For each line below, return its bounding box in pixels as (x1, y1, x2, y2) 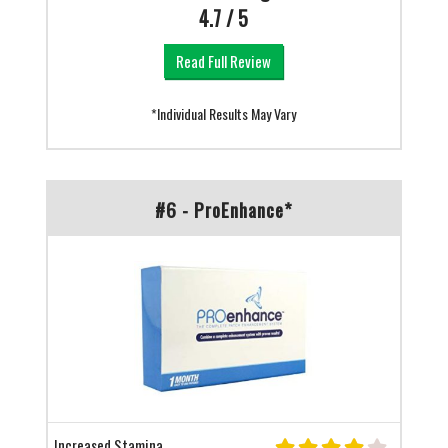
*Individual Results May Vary (151, 102, 297, 124)
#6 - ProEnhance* (154, 194, 293, 223)
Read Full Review (176, 49, 272, 72)
